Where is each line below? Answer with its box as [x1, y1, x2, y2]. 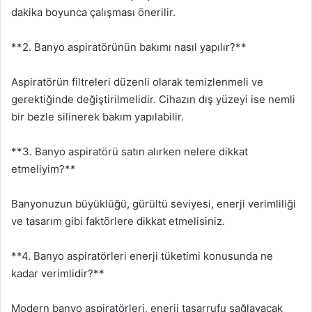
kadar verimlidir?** [11, 266, 104, 280]
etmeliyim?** [11, 162, 76, 175]
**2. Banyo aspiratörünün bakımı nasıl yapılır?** [11, 40, 247, 54]
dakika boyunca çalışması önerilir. [11, 5, 175, 19]
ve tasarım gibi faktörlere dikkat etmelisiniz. [11, 214, 225, 228]
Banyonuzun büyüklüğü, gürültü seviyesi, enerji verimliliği [11, 196, 296, 210]
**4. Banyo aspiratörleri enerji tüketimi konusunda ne [11, 249, 273, 263]
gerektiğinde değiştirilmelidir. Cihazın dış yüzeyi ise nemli [11, 92, 295, 106]
